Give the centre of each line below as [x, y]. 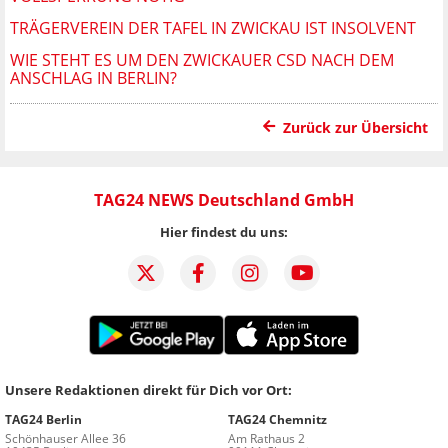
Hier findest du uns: [224, 231]
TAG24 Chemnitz [277, 419]
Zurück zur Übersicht [355, 127]
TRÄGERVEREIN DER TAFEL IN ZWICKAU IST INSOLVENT [213, 27]
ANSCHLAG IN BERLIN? [93, 77]
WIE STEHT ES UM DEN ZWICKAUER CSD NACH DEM [202, 59]
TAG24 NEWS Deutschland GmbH [224, 199]
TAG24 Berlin [43, 419]
